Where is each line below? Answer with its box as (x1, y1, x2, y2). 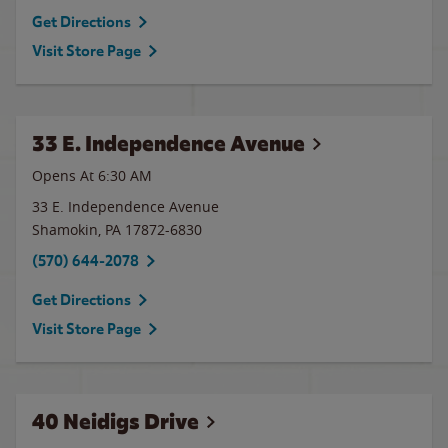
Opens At (32, 166, 98, 185)
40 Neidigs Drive (32, 408, 199, 435)
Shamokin (32, 220, 98, 239)
